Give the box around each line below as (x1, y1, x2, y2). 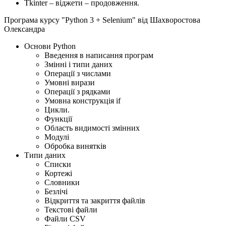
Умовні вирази (44, 78, 95, 87)
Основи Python (24, 42, 76, 51)
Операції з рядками (44, 87, 110, 96)
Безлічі (44, 187, 68, 196)
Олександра (4, 25, 45, 34)
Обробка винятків (44, 142, 106, 151)
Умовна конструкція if (44, 96, 121, 105)
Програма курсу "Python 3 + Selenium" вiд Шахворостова (4, 16, 200, 25)
